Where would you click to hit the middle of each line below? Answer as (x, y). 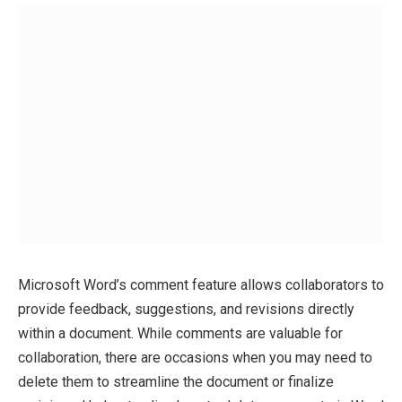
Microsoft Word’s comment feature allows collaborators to (201, 284)
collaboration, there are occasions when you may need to (195, 357)
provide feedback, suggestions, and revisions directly (186, 309)
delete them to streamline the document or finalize (176, 381)
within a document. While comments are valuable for (180, 333)
